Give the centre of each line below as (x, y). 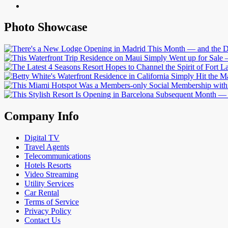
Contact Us (42, 220)
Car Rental (42, 193)
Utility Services (49, 184)
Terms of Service (52, 202)
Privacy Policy (48, 211)
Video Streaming (51, 175)
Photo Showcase (46, 27)
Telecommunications (58, 156)
